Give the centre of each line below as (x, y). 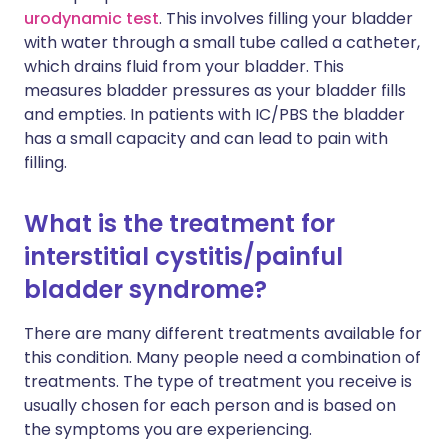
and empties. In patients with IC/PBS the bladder (214, 114)
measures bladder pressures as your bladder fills (215, 90)
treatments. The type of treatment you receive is (218, 381)
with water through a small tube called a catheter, (222, 42)
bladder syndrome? (145, 289)
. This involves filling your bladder (286, 18)
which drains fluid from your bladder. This (184, 66)
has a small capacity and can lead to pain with (206, 138)
